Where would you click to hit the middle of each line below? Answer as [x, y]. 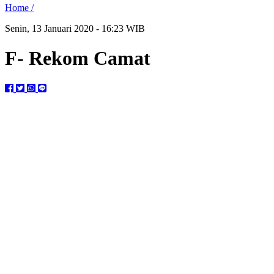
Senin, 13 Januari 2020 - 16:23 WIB [75, 28]
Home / [19, 8]
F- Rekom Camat [78, 58]
